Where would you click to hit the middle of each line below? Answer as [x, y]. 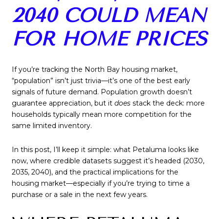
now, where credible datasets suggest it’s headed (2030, [108, 161]
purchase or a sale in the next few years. [80, 195]
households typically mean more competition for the [102, 114]
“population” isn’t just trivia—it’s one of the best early [101, 80]
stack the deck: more [168, 103]
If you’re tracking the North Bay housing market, [95, 69]
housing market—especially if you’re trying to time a [101, 184]
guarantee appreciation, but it [63, 103]
